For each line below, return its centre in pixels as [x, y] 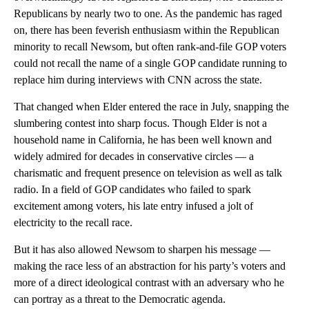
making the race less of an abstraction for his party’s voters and [150, 266]
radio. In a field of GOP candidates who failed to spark [132, 190]
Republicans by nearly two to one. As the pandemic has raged [148, 14]
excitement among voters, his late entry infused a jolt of [133, 206]
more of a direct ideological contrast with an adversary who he [149, 283]
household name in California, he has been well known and [143, 140]
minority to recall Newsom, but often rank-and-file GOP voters [150, 47]
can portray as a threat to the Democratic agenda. [120, 299]
